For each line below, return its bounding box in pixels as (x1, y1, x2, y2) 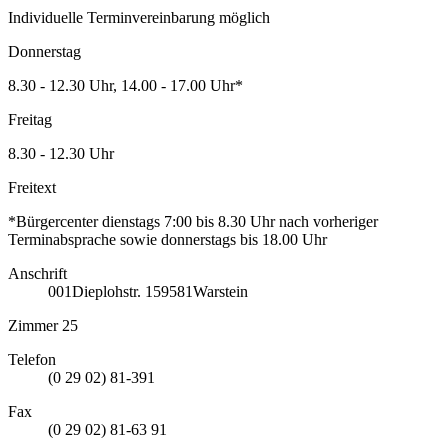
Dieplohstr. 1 (72, 283, 153, 301)
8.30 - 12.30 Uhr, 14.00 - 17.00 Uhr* (8, 77, 243, 95)
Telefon (8, 351, 56, 369)
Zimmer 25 (8, 317, 78, 335)
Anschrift (8, 265, 67, 283)
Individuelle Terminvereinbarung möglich (8, 9, 270, 27)
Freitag (8, 111, 52, 129)
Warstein (193, 283, 248, 301)
